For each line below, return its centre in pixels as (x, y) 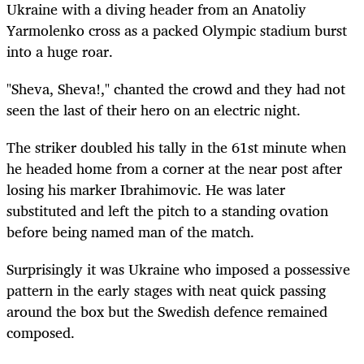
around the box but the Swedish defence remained (167, 312)
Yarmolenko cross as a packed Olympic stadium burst (177, 30)
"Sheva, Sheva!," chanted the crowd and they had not (176, 89)
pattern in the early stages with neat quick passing (166, 290)
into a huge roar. (60, 52)
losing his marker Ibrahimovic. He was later (146, 190)
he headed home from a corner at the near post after (174, 169)
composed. (41, 333)
